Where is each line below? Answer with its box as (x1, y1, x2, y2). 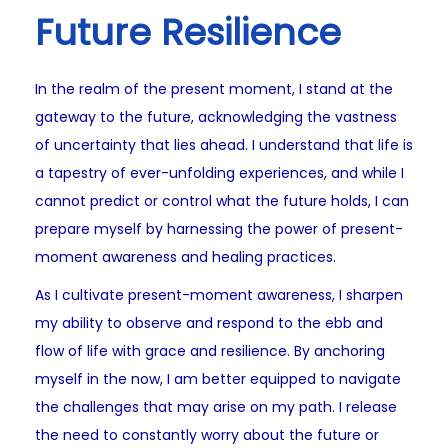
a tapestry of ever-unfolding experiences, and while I (35, 163, 404, 184)
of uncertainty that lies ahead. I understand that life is (35, 135, 413, 156)
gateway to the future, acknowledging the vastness (35, 107, 397, 128)
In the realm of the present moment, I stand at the (35, 79, 393, 100)
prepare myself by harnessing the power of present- (35, 219, 403, 240)
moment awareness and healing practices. (35, 247, 336, 268)
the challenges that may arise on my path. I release (35, 397, 397, 418)
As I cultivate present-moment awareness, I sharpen (35, 285, 403, 306)
